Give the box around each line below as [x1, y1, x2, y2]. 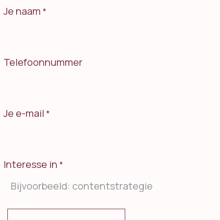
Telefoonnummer [3, 55, 82, 69]
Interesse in [3, 158, 57, 171]
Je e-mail [3, 107, 44, 120]
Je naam [3, 4, 41, 18]
